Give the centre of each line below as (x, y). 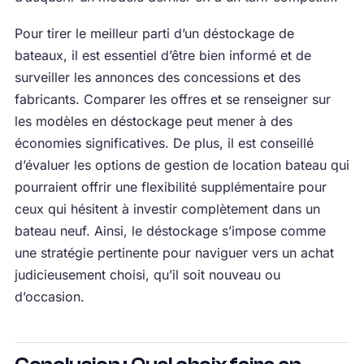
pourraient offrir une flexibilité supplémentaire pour (170, 187)
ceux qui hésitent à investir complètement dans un (167, 209)
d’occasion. (49, 297)
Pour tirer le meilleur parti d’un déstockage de (154, 33)
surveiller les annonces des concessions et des (157, 77)
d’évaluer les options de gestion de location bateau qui (182, 165)
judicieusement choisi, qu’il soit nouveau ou (147, 275)
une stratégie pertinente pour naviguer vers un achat (174, 253)
